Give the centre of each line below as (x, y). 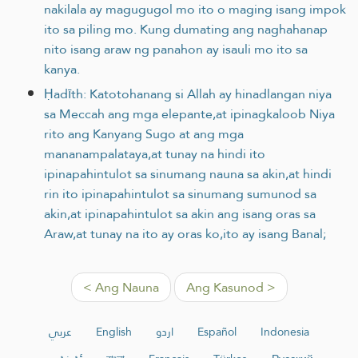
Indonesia (285, 331)
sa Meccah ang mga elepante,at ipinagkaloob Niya (189, 113)
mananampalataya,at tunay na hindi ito (155, 153)
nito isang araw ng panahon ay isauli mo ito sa (176, 49)
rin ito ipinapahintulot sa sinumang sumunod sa (180, 193)
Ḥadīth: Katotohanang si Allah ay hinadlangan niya (188, 93)
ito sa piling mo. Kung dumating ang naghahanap (186, 29)
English (114, 331)
